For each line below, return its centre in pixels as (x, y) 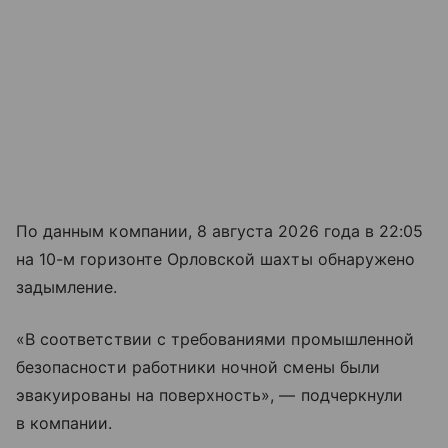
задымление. (67, 287)
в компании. (64, 423)
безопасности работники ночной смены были (198, 367)
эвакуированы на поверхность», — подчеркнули (210, 395)
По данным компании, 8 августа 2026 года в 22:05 (220, 231)
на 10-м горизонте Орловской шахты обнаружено (216, 259)
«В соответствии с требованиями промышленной (215, 339)
